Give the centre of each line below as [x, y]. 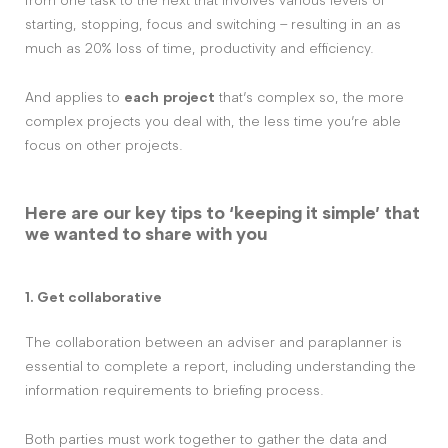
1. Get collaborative [93, 297]
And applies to [74, 97]
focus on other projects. [104, 145]
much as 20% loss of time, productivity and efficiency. [199, 48]
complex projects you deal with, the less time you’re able [213, 121]
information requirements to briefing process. [174, 390]
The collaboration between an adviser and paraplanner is [213, 342]
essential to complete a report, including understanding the [220, 366]
